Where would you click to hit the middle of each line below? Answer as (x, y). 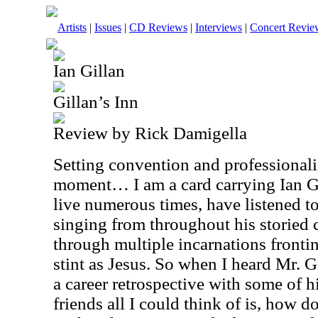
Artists (72, 27)
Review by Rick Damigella (150, 133)
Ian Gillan (89, 71)
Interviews (219, 27)
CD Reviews (158, 27)
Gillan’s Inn (96, 102)
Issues (108, 27)
